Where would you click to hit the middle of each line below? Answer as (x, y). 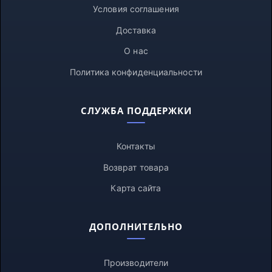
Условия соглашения (136, 9)
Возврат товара (136, 167)
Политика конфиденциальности (136, 72)
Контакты (136, 146)
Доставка (136, 30)
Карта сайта (136, 188)
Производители (136, 262)
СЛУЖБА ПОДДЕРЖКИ (136, 110)
